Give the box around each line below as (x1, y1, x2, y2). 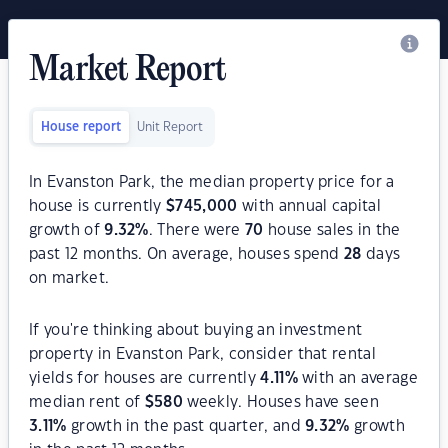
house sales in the (263, 223, 401, 238)
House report (41, 121, 121, 133)
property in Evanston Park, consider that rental (29, 347, 377, 362)
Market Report (29, 52, 227, 90)
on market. (29, 271, 110, 286)
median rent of (29, 395, 145, 410)
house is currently (29, 199, 167, 214)
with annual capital (237, 199, 382, 214)
